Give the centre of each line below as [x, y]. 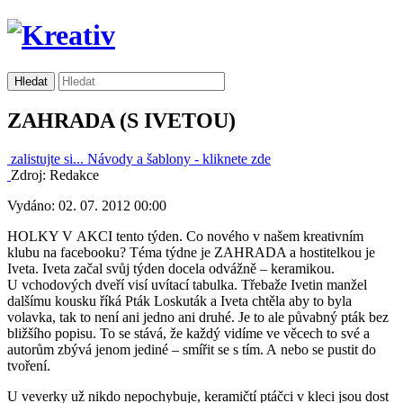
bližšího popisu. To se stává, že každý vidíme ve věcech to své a [188, 333]
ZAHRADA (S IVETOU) [121, 120]
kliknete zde [235, 158]
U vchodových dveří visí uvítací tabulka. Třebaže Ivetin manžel [187, 284]
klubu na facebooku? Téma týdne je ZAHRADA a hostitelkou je [191, 252]
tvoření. [29, 365]
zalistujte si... [47, 158]
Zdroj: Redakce [55, 175]
